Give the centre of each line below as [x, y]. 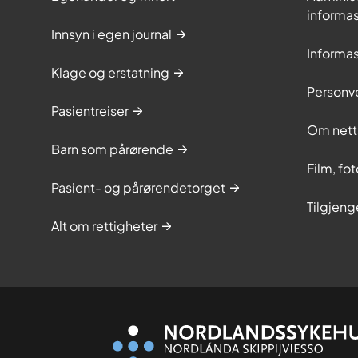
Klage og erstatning [110, 73]
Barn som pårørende [112, 149]
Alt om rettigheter [104, 226]
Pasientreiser [90, 111]
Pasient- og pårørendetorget [138, 188]
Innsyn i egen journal [111, 34]
